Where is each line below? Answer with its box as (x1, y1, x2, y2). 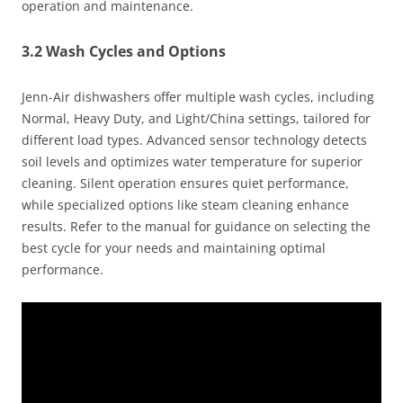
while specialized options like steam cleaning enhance (22, 196, 349, 214)
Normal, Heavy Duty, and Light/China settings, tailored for (22, 110, 371, 128)
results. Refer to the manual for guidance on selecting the (22, 218, 371, 236)
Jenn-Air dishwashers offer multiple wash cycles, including (22, 88, 374, 106)
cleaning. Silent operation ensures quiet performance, (22, 175, 349, 193)
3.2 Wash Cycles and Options (22, 41, 226, 62)
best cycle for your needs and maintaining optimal (22, 239, 326, 257)
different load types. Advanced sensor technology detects (22, 131, 367, 149)
